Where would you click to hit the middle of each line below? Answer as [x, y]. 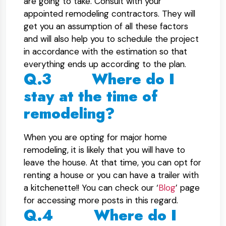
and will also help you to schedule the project [111, 39]
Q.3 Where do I [99, 79]
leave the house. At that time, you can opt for [112, 162]
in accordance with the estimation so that [105, 51]
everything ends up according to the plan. [105, 64]
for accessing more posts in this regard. [101, 200]
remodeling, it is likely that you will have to [104, 150]
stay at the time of [91, 96]
